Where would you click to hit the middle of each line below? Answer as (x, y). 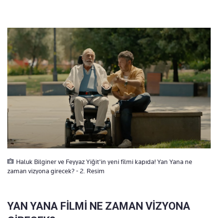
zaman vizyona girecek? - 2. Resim (56, 171)
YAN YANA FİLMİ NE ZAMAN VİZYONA (99, 206)
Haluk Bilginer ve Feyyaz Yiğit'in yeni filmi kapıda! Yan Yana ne (104, 161)
